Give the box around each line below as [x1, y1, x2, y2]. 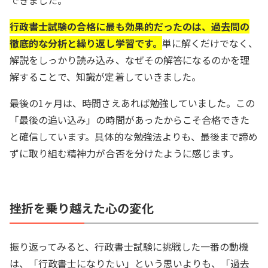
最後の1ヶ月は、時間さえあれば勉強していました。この [10, 96, 255, 110]
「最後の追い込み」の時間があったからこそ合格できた [10, 112, 250, 127]
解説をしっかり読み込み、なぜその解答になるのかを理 [10, 53, 250, 67]
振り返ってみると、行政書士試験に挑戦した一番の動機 [10, 239, 249, 254]
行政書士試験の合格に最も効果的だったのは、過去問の [10, 19, 250, 33]
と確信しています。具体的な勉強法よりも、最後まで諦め [10, 129, 258, 144]
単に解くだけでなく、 [162, 36, 258, 50]
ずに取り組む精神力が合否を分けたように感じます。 [10, 146, 239, 160]
